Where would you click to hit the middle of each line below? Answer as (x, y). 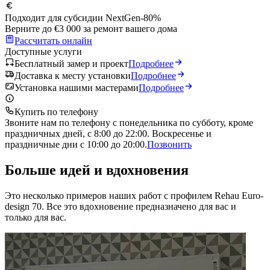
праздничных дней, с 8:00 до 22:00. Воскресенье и (108, 133)
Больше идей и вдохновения (97, 170)
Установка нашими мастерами (77, 87)
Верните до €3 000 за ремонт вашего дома (91, 28)
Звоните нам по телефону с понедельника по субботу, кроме (129, 122)
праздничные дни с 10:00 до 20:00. (76, 144)
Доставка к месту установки (73, 75)
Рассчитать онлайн (53, 40)
